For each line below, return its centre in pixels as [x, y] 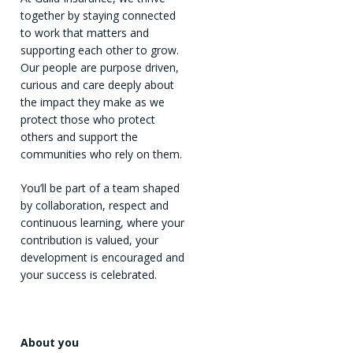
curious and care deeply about [97, 85]
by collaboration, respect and [95, 206]
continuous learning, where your [102, 223]
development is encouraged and [102, 258]
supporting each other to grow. [100, 50]
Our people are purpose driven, [100, 68]
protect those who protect [88, 120]
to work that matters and [85, 33]
